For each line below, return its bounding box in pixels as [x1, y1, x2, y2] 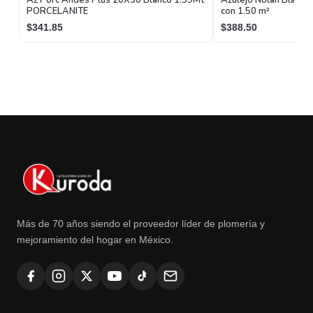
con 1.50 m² [220, 4, 270, 17]
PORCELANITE [27, 4, 88, 17]
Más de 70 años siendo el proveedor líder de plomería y [17, 218, 265, 229]
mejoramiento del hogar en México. [17, 234, 173, 245]
